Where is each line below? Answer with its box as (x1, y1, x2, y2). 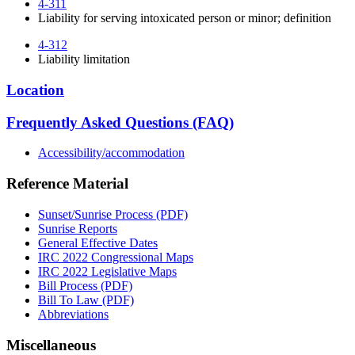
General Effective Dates (38, 235, 158, 250)
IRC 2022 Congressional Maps (38, 250, 193, 264)
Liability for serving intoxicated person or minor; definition (38, 11, 331, 25)
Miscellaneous (6, 336, 96, 353)
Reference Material (6, 175, 128, 193)
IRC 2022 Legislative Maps (38, 264, 177, 278)
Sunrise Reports (38, 221, 117, 235)
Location (6, 82, 64, 99)
